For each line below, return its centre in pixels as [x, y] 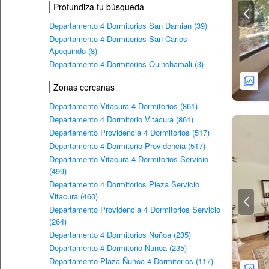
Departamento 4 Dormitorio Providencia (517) [127, 145]
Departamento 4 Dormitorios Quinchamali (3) [126, 64]
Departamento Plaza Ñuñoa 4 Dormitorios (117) [131, 261]
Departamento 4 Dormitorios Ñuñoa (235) [120, 234]
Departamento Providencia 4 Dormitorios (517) [129, 132]
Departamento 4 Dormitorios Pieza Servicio [124, 184]
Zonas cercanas [84, 87]
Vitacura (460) [74, 196]
